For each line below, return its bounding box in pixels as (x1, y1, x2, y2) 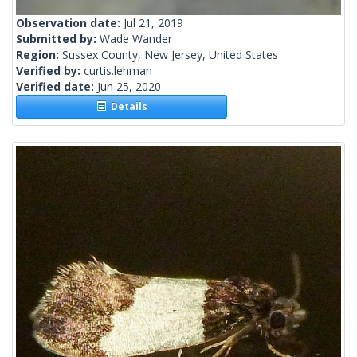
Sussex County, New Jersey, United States (62, 47, 278, 63)
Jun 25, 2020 (97, 79, 161, 95)
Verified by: (16, 63, 84, 79)
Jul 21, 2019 (124, 15, 183, 31)
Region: (16, 47, 62, 63)
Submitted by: (16, 31, 100, 47)
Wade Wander (100, 31, 172, 47)
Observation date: (16, 15, 124, 31)
